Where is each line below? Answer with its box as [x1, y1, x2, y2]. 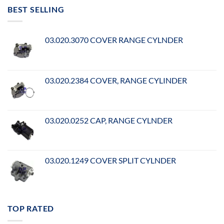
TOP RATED [7, 203, 54, 213]
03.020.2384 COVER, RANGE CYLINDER [45, 75, 187, 85]
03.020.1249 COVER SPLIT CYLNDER [45, 155, 176, 165]
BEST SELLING [7, 4, 64, 14]
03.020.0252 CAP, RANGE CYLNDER [45, 115, 172, 125]
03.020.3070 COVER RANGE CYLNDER [45, 35, 183, 45]
